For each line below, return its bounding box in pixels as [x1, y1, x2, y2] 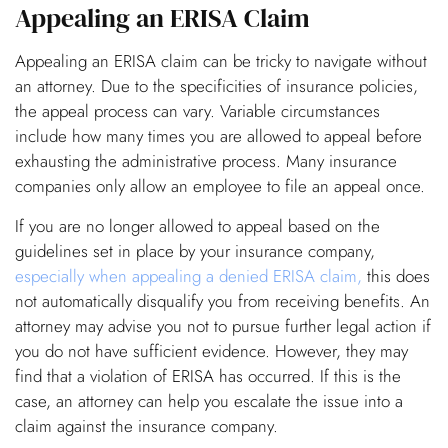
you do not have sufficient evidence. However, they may [15, 339, 408, 364]
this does [362, 264, 430, 289]
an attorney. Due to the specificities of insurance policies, [15, 74, 418, 99]
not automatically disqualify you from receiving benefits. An [15, 289, 430, 314]
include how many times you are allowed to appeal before [15, 124, 422, 149]
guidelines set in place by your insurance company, [15, 239, 375, 264]
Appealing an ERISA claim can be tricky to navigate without [15, 49, 427, 74]
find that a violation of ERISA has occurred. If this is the [15, 364, 401, 389]
